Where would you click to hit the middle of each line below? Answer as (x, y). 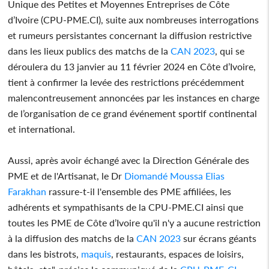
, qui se (230, 50)
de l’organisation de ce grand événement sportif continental (133, 113)
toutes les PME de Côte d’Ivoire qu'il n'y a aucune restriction (134, 222)
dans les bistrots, (45, 253)
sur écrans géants (219, 238)
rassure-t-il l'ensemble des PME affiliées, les (139, 191)
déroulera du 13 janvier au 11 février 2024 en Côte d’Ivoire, (132, 66)
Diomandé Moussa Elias (175, 175)
